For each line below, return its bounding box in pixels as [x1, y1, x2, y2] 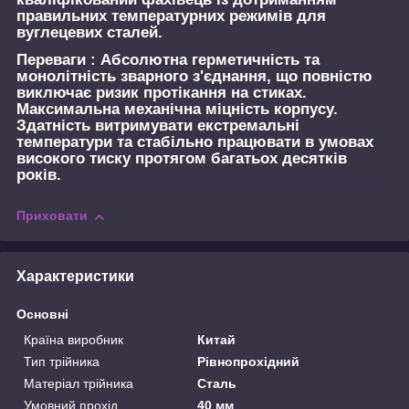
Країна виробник [24, 331, 123, 347]
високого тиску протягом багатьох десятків [16, 149, 347, 167]
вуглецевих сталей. [16, 23, 163, 41]
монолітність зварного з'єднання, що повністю [16, 67, 372, 85]
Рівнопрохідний [197, 353, 300, 369]
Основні [16, 306, 68, 321]
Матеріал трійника [24, 375, 133, 391]
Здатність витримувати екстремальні [16, 116, 299, 134]
